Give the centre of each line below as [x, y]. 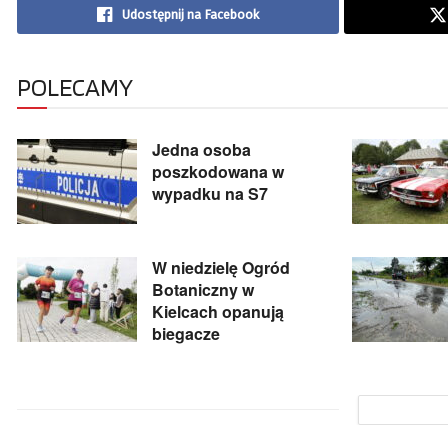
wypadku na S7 [210, 193]
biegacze [186, 333]
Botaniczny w [203, 289]
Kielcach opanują [218, 311]
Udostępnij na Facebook [190, 14]
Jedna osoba [201, 149]
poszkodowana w [218, 171]
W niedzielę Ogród [221, 267]
